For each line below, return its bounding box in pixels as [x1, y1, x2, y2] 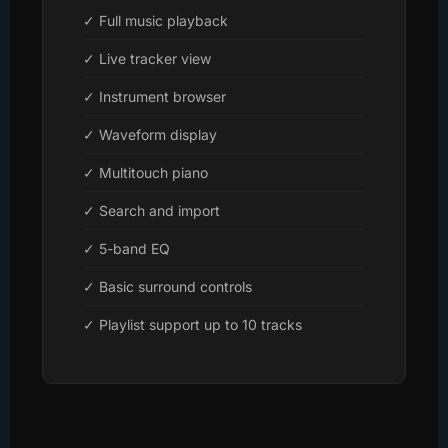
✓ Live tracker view [83, 49, 211, 67]
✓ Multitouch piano [83, 163, 208, 181]
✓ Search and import [83, 201, 220, 219]
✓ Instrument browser [83, 87, 226, 105]
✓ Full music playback [83, 11, 228, 29]
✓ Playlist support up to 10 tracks [83, 315, 302, 333]
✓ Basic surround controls [83, 277, 252, 295]
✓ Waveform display [83, 125, 217, 143]
